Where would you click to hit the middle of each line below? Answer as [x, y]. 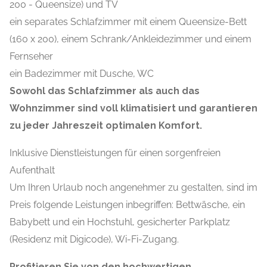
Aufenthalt [32, 170]
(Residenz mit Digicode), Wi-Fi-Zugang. [94, 240]
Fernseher [31, 57]
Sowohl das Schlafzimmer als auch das [105, 91]
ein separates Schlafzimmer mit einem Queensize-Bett [128, 22]
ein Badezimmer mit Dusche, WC [82, 74]
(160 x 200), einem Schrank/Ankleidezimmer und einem [131, 39]
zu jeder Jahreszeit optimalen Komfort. [106, 126]
